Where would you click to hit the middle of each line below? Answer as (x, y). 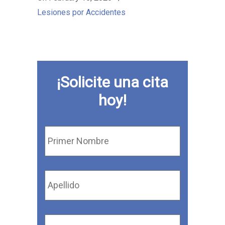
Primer (57, 126)
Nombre (60, 137)
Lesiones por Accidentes (81, 13)
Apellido (60, 170)
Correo (58, 214)
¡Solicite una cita (113, 82)
